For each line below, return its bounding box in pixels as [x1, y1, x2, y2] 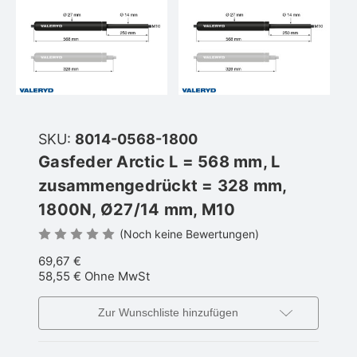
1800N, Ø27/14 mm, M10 [38, 200, 236, 219]
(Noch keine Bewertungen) [120, 226, 259, 241]
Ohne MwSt [81, 269, 150, 284]
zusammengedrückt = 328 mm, [38, 176, 287, 195]
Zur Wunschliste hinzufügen [98, 306, 238, 320]
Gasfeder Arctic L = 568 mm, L [38, 152, 280, 171]
